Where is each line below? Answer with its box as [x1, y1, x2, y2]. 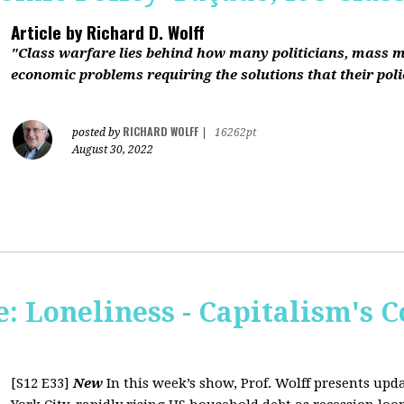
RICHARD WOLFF [123, 124, 198, 139]
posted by [72, 126, 123, 139]
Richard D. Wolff [82, 19, 205, 44]
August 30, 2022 [72, 143, 153, 156]
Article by [11, 19, 82, 44]
